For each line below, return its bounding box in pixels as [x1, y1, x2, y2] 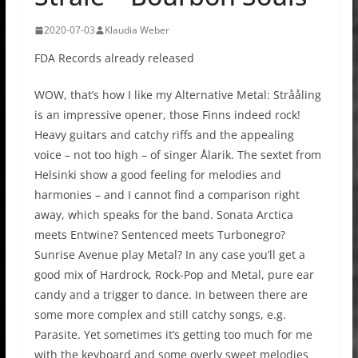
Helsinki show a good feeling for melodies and [34, 167, 281, 183]
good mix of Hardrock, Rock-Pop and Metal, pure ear [34, 267, 314, 283]
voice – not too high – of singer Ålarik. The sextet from [34, 147, 321, 163]
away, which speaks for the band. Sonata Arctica [34, 207, 293, 223]
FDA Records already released [34, 50, 194, 66]
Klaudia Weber [104, 23, 169, 38]
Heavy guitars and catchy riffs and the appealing [34, 127, 294, 143]
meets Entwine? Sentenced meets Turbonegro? [34, 227, 285, 243]
